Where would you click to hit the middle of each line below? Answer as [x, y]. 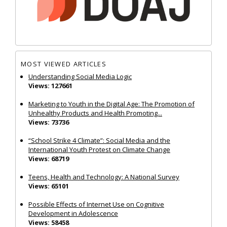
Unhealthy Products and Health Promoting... [95, 113]
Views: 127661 [50, 85]
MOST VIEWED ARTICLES [64, 64]
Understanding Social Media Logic [80, 76]
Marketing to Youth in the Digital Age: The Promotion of [111, 104]
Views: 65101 [49, 186]
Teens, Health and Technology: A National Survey [104, 177]
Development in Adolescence [73, 213]
